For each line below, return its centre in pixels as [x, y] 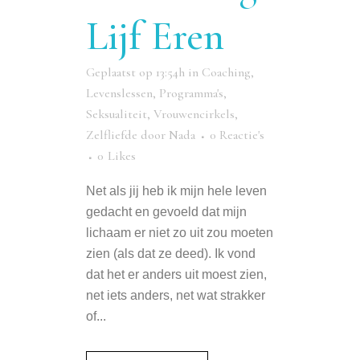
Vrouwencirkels [194, 115]
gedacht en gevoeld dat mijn [166, 212]
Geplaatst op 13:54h [135, 73]
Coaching [226, 73]
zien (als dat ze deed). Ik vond [171, 254]
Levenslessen [119, 94]
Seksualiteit [117, 115]
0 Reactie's [237, 135]
